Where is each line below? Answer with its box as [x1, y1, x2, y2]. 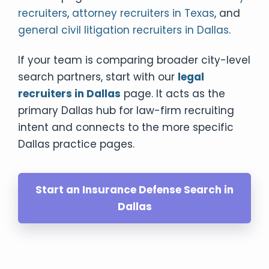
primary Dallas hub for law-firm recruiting [18, 103, 234, 118]
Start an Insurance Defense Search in [35, 183, 234, 197]
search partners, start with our [18, 70, 178, 84]
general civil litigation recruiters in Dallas [18, 23, 229, 37]
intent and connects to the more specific [18, 120, 234, 134]
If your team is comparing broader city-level [18, 53, 250, 67]
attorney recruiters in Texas [72, 6, 214, 20]
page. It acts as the [121, 86, 225, 101]
